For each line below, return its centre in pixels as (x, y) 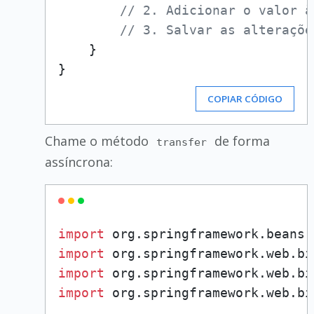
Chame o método (98, 141)
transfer (182, 142)
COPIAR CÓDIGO (245, 98)
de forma (241, 141)
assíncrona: (78, 162)
